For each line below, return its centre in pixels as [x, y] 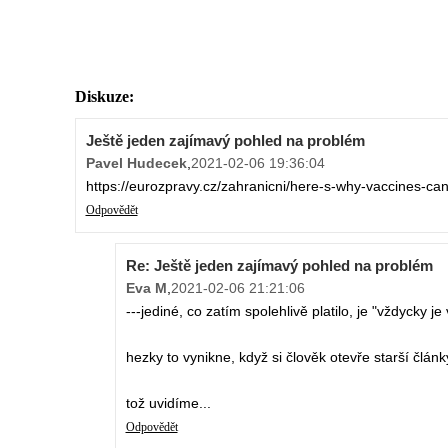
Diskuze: [104, 97]
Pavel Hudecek [136, 163]
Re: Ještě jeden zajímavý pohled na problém [279, 266]
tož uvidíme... [168, 403]
